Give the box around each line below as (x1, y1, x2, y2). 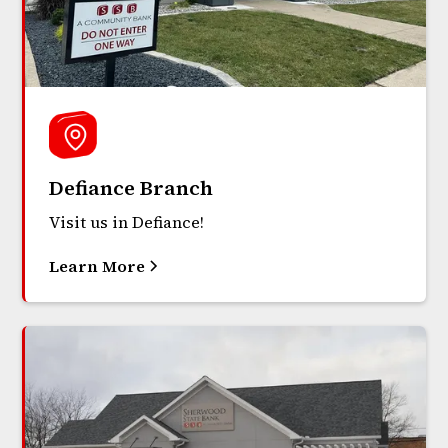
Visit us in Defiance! (49, 210, 205, 233)
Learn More (49, 254, 146, 277)
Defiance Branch (49, 173, 214, 202)
